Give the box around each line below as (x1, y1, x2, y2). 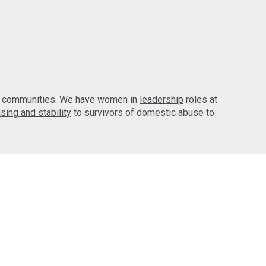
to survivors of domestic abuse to (71, 107, 214, 119)
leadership (140, 94, 183, 106)
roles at (183, 94, 217, 106)
